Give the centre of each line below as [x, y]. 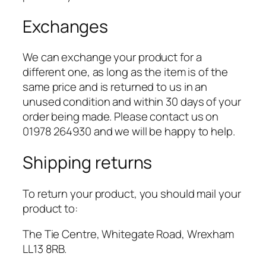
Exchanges [66, 26]
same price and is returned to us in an [115, 87]
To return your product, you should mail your [132, 193]
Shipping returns [88, 162]
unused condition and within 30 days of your [132, 102]
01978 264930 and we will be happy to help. [129, 132]
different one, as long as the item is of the [125, 72]
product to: [50, 208]
